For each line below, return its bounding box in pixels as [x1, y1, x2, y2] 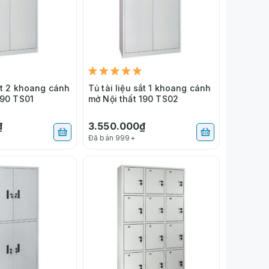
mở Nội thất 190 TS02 [88, 93, 178, 104]
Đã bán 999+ [88, 133, 135, 142]
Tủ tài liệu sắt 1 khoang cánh [88, 82, 211, 93]
